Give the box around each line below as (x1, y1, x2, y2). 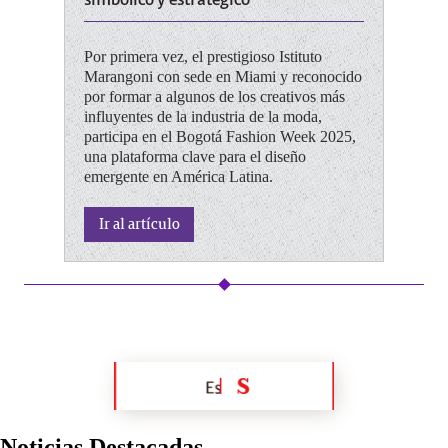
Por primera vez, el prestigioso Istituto (84, 47, 322, 65)
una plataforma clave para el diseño (84, 147, 306, 165)
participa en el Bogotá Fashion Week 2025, (84, 127, 356, 145)
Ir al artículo (98, 213, 180, 232)
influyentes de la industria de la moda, (84, 107, 322, 125)
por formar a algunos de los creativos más (84, 87, 345, 105)
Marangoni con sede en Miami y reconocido (84, 67, 362, 85)
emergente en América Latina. (84, 167, 273, 185)
